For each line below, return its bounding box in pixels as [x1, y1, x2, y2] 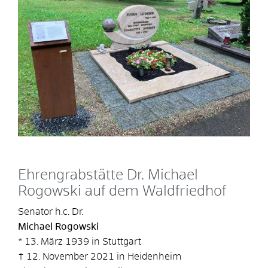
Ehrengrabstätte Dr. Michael [18, 168, 198, 183]
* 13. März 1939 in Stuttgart [18, 237, 141, 247]
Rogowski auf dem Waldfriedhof [18, 184, 226, 199]
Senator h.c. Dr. [18, 207, 83, 217]
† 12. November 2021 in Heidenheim [18, 252, 181, 262]
